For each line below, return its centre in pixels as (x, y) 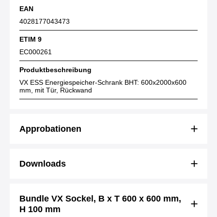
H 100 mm (40, 209)
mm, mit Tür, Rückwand (56, 90)
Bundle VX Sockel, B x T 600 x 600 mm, (100, 199)
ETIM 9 (31, 39)
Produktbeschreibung (55, 70)
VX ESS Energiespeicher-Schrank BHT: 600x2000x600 (103, 82)
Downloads (43, 164)
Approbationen (50, 129)
